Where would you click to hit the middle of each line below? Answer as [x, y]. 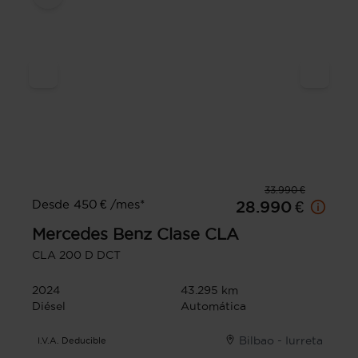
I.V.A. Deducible [72, 340]
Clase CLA [198, 234]
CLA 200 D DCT [76, 255]
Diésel [49, 306]
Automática [213, 306]
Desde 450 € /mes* [88, 204]
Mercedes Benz [92, 234]
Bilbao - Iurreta [281, 340]
